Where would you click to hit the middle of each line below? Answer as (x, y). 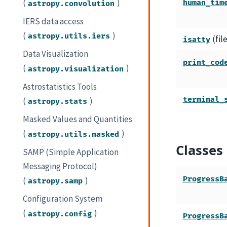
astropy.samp (55, 181)
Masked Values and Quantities (78, 119)
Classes (199, 150)
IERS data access (53, 21)
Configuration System (63, 199)
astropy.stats (58, 101)
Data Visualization (56, 54)
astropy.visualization (76, 69)
